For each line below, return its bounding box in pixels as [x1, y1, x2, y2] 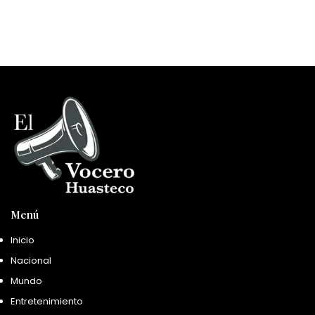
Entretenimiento [11, 295, 83, 309]
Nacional [11, 254, 51, 268]
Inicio [11, 233, 34, 247]
